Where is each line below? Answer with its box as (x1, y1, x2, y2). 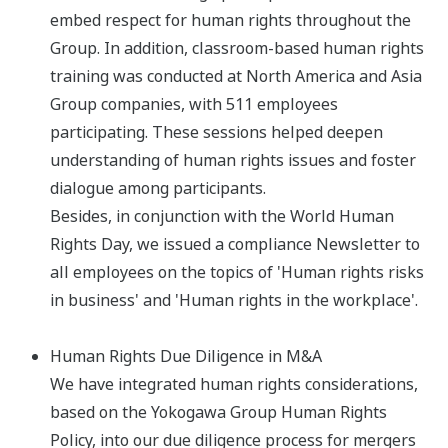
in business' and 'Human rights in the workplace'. (50, 289, 418, 312)
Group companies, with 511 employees (50, 93, 338, 116)
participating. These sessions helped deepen (50, 121, 383, 144)
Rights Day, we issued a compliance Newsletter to (50, 233, 420, 256)
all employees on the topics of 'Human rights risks (50, 261, 424, 284)
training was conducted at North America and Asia (50, 65, 422, 88)
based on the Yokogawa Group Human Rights (50, 401, 387, 424)
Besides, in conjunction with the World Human (50, 205, 394, 228)
